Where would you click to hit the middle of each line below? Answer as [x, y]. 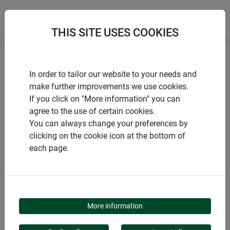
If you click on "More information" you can [105, 99]
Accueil [19, 69]
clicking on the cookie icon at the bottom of [107, 136]
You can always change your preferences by [109, 123]
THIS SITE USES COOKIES [115, 33]
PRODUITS [35, 129]
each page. [49, 148]
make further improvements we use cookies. [109, 87]
